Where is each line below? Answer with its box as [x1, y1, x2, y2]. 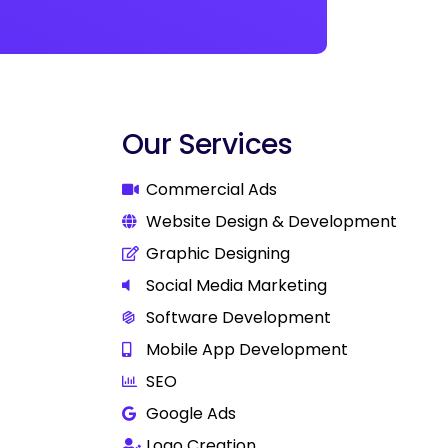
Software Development [145, 305, 331, 329]
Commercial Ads [145, 177, 277, 201]
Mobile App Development [145, 337, 348, 361]
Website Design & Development [145, 209, 397, 233]
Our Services [122, 124, 292, 164]
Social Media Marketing [145, 273, 327, 297]
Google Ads [145, 401, 236, 425]
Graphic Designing [145, 241, 290, 265]
